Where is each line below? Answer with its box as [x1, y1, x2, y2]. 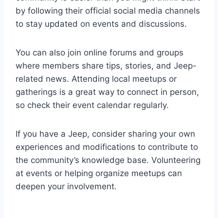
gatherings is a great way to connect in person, [16, 87, 199, 97]
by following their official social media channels [16, 5, 200, 16]
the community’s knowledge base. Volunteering [16, 155, 200, 165]
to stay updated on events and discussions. [16, 18, 187, 29]
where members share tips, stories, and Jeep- [16, 60, 197, 71]
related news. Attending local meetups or [16, 73, 177, 84]
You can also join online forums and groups [16, 47, 183, 57]
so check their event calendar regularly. [16, 100, 169, 110]
